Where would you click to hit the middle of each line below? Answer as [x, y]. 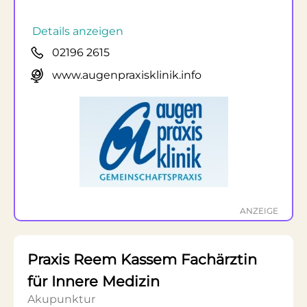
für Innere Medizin [94, 281]
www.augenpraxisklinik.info [127, 75]
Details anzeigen [78, 31]
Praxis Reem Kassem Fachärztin [142, 259]
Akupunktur [61, 299]
